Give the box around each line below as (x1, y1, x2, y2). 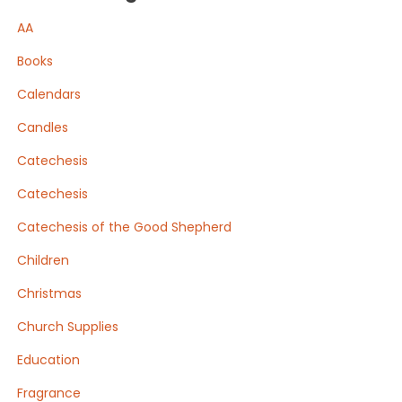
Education (17, 351, 81, 369)
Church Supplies (17, 318, 119, 336)
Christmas (17, 284, 83, 302)
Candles (17, 118, 69, 136)
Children (17, 251, 70, 269)
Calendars (17, 85, 82, 103)
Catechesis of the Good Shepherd (17, 218, 232, 236)
